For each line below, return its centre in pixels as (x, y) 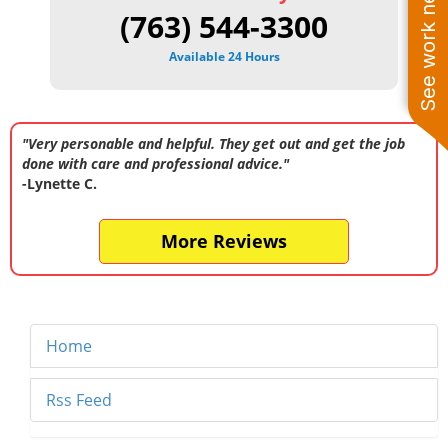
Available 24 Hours (224, 57)
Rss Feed (79, 400)
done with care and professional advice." (155, 164)
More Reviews (224, 241)
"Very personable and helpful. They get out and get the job (213, 144)
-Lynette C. (59, 184)
